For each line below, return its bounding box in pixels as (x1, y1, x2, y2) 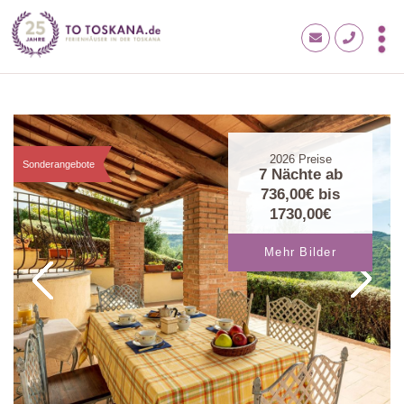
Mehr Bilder (264, 246, 336, 260)
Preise (294, 153, 332, 167)
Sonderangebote (23, 158, 95, 170)
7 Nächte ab (258, 166, 343, 184)
